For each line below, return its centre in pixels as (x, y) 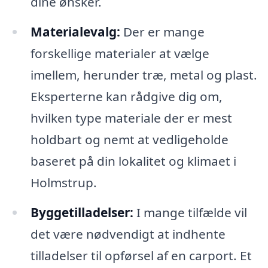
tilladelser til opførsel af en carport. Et (141, 255)
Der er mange (162, 32)
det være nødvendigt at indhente (128, 234)
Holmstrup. (63, 183)
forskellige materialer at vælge (120, 54)
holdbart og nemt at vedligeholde (129, 140)
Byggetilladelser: (82, 212)
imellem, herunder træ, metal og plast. (144, 75)
